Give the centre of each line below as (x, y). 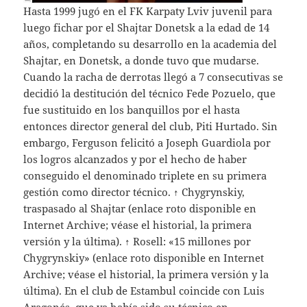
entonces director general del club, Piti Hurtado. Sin (151, 126)
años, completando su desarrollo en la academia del (150, 44)
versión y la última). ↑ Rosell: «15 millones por (137, 242)
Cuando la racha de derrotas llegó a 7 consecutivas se (153, 77)
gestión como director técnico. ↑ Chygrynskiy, (134, 192)
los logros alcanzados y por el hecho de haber (135, 159)
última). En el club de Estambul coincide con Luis (144, 291)
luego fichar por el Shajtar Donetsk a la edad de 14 (147, 28)
